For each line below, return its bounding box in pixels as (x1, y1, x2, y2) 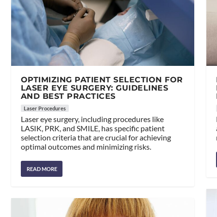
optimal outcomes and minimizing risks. (20, 142, 151, 152)
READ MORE (26, 166, 57, 172)
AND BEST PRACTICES (20, 92, 116, 101)
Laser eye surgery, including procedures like (20, 114, 164, 124)
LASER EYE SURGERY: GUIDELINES (20, 83, 169, 93)
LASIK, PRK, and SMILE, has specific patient (20, 124, 165, 133)
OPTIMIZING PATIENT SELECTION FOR (20, 75, 183, 85)
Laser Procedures (23, 105, 66, 112)
